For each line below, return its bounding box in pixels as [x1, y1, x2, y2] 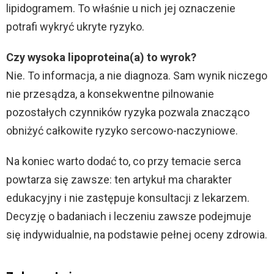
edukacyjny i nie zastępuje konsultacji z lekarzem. [6, 191, 250, 204]
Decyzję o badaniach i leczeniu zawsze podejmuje [6, 209, 251, 223]
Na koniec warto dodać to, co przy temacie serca [6, 154, 241, 168]
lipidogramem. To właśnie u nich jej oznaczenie [6, 1, 235, 15]
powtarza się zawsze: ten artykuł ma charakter [6, 172, 232, 186]
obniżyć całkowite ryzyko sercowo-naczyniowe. [6, 124, 238, 137]
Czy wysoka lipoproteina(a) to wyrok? [6, 50, 196, 64]
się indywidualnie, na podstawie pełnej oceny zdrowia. [6, 228, 267, 241]
